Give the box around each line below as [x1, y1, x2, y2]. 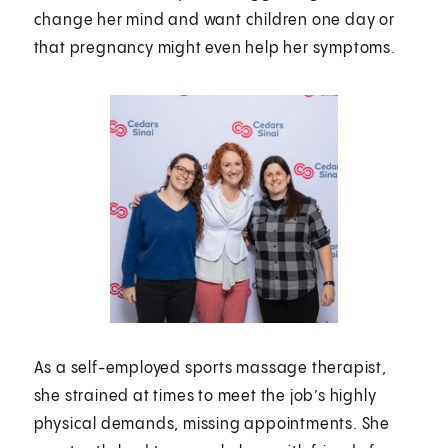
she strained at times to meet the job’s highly [33, 387, 377, 405]
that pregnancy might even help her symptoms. [33, 39, 396, 57]
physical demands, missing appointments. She [33, 415, 391, 433]
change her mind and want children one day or [33, 11, 395, 29]
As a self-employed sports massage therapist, [33, 359, 387, 377]
